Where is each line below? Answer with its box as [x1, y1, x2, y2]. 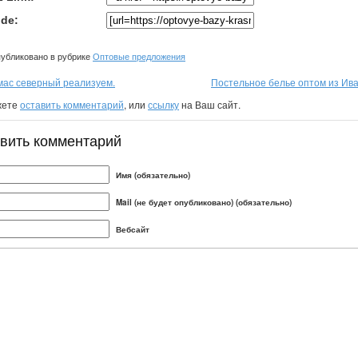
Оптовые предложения [93, 51, 185, 62]
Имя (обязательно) [116, 169, 190, 181]
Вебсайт [116, 223, 149, 235]
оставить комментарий [20, 97, 124, 111]
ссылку [148, 97, 179, 111]
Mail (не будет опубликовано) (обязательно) [116, 196, 292, 208]
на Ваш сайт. [179, 97, 241, 111]
